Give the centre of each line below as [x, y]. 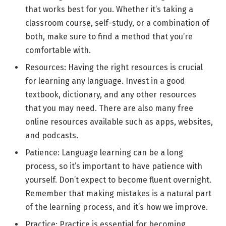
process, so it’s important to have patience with [114, 166]
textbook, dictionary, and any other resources [111, 94]
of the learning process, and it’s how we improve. [117, 207]
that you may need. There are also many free [109, 108]
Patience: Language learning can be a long [104, 152]
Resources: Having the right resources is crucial [114, 67]
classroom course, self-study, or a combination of [117, 23]
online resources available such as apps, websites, [119, 122]
